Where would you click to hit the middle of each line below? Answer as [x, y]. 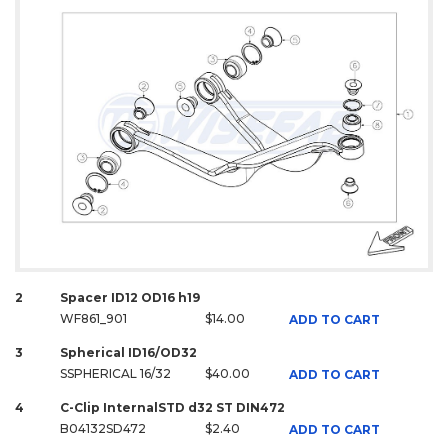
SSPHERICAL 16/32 [115, 374]
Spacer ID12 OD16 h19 [130, 298]
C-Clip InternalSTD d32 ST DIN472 [172, 408]
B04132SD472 [103, 429]
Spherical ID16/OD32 [128, 353]
